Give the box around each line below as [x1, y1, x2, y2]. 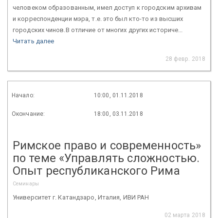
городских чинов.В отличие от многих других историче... [13, 26, 183, 34]
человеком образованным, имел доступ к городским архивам [13, 3, 202, 11]
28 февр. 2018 [165, 55, 205, 62]
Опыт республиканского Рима [13, 163, 180, 178]
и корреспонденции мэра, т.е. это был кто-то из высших [13, 15, 183, 22]
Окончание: [12, 110, 45, 117]
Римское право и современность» [13, 138, 201, 152]
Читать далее [13, 37, 54, 45]
